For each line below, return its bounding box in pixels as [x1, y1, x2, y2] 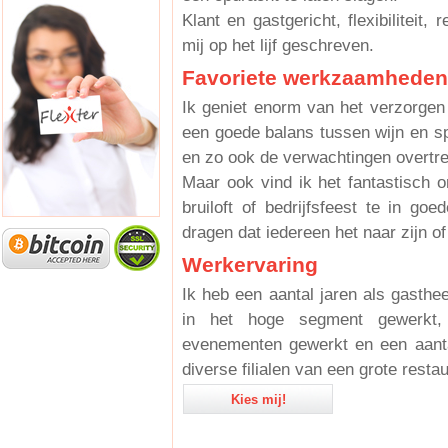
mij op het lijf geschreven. [182, 36, 374, 55]
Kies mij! [230, 392, 286, 407]
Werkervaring [182, 253, 318, 276]
